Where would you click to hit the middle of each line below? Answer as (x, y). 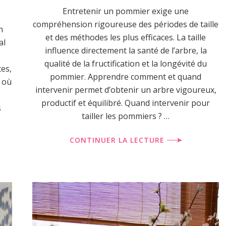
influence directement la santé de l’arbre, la (126, 50)
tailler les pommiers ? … (126, 116)
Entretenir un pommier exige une (126, 11)
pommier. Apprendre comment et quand (126, 77)
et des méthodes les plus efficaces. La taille (126, 37)
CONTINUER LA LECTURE (118, 140)
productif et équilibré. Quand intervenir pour (126, 103)
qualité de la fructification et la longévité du (126, 64)
